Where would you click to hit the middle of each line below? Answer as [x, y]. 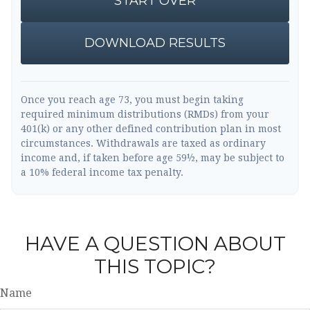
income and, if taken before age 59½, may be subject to [153, 158]
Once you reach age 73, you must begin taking [132, 100]
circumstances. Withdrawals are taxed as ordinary [143, 143]
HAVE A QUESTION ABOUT [155, 244]
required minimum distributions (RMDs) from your [145, 114]
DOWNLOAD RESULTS [155, 43]
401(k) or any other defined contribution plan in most [151, 129]
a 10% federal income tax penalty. [102, 172]
